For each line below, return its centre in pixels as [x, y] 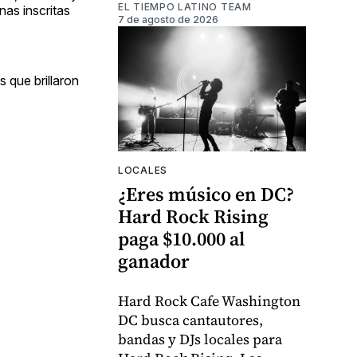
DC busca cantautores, [190, 320]
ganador [154, 261]
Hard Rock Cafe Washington [209, 301]
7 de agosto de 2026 [168, 20]
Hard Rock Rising [193, 217]
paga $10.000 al [181, 239]
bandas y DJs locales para [200, 339]
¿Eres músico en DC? [206, 194]
